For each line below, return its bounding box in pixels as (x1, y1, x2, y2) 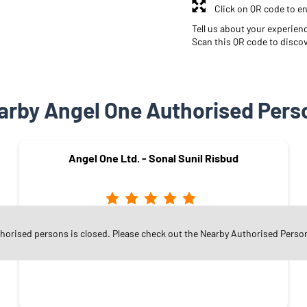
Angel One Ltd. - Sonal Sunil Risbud (69, 151, 238, 164)
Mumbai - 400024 (116, 238, 191, 250)
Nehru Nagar (127, 225, 180, 237)
